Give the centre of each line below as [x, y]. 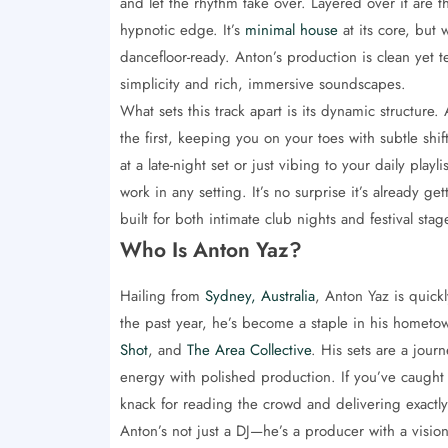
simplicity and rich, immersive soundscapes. [262, 83]
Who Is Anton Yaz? [210, 249]
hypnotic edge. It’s [182, 29]
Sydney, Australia [259, 295]
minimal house [291, 29]
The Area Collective [248, 349]
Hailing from [162, 295]
